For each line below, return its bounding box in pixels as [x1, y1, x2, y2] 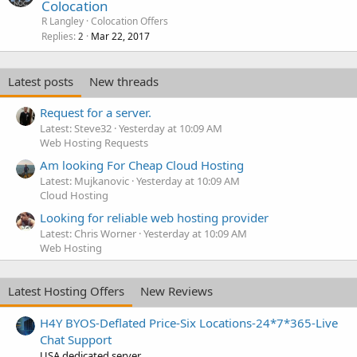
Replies [41, 29, 73, 43]
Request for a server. [40, 104, 151, 120]
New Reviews [140, 283, 213, 300]
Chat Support [40, 331, 112, 347]
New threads [89, 73, 159, 89]
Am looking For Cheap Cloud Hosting [40, 157, 244, 174]
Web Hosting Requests [40, 135, 148, 150]
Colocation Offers [91, 14, 168, 28]
